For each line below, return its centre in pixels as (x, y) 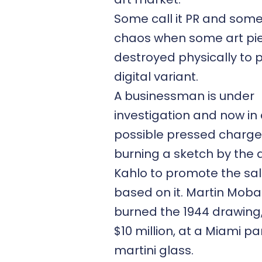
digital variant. (158, 77)
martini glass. (154, 250)
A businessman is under (184, 96)
